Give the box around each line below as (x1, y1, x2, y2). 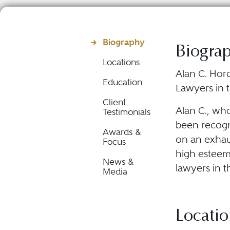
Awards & (103, 127, 141, 137)
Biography (103, 37, 145, 47)
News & (103, 157, 134, 167)
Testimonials (103, 107, 150, 117)
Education (103, 78, 142, 87)
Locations (103, 57, 140, 67)
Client (103, 98, 126, 107)
